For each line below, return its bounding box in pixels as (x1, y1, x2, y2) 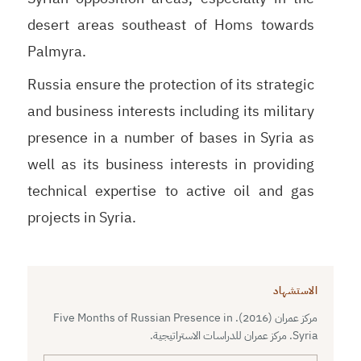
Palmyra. (27, 39, 86, 62)
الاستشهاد (273, 282, 318, 298)
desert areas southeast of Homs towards (27, 13, 315, 35)
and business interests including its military (27, 99, 315, 122)
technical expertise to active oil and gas (27, 179, 315, 201)
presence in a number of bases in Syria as (27, 126, 315, 148)
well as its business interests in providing (27, 152, 315, 175)
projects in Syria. (27, 205, 136, 228)
